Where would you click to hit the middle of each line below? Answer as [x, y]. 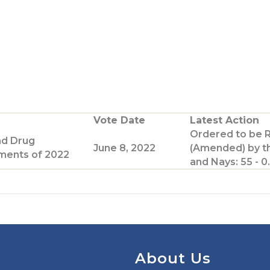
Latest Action [224, 120]
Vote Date [119, 120]
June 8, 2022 [124, 148]
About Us [173, 258]
